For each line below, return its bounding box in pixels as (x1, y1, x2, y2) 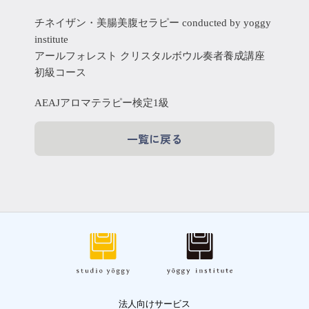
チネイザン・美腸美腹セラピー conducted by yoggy (34, 17, 271, 28)
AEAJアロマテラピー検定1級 (34, 97, 169, 108)
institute (34, 34, 68, 45)
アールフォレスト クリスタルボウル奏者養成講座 (34, 50, 265, 61)
